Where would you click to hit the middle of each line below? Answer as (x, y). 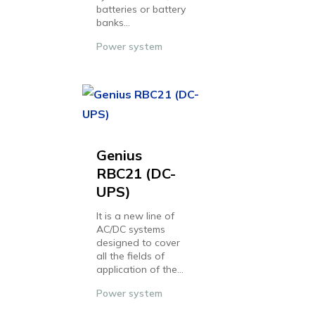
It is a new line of (135, 216)
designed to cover (138, 243)
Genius (119, 155)
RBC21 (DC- (136, 173)
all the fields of (130, 256)
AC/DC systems (131, 229)
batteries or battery (141, 9)
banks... (113, 22)
